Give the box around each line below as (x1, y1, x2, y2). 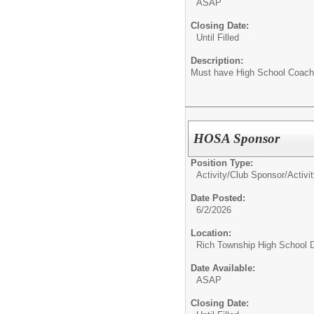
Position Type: (191, 158, 253, 169)
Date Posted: (191, 193, 245, 204)
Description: (191, 55, 243, 66)
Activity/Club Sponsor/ (196, 170, 287, 181)
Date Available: (191, 263, 255, 274)
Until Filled (196, 32, 239, 43)
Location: (191, 228, 231, 239)
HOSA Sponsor (193, 131, 280, 146)
